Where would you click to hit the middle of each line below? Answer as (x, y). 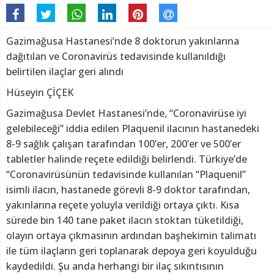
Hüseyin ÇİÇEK (40, 93)
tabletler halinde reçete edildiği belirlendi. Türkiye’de (127, 159)
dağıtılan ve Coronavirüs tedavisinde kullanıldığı (116, 57)
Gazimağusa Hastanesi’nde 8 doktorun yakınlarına (123, 41)
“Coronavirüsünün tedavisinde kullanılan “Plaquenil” (126, 175)
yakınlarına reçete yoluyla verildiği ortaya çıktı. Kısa (123, 205)
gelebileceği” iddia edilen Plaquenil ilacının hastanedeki (133, 129)
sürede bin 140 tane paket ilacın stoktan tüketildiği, (125, 220)
